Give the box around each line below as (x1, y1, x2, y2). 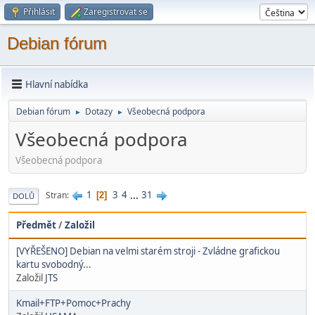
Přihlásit (23, 6, 55, 18)
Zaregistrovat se (84, 6, 148, 18)
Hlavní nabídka (25, 77, 88, 91)
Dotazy (85, 105, 112, 117)
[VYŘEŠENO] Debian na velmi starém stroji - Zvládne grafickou (16, 244, 280, 257)
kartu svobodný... (16, 257, 91, 271)
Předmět (16, 218, 56, 231)
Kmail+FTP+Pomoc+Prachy (16, 296, 131, 309)
